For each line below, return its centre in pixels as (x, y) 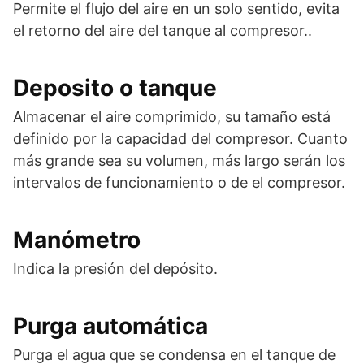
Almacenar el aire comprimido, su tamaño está (172, 116)
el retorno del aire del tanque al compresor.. (162, 30)
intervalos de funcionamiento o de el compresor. (179, 182)
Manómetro (77, 239)
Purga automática (110, 325)
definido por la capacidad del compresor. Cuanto (180, 138)
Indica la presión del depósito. (115, 268)
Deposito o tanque (115, 87)
